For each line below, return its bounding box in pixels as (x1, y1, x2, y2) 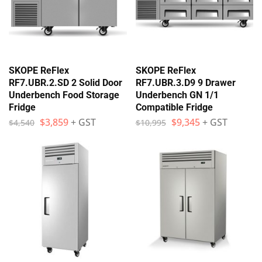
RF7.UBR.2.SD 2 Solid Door (9, 77, 122, 88)
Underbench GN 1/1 (135, 89, 219, 101)
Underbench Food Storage (9, 89, 119, 101)
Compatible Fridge (135, 101, 213, 113)
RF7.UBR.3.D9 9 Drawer (135, 77, 236, 88)
